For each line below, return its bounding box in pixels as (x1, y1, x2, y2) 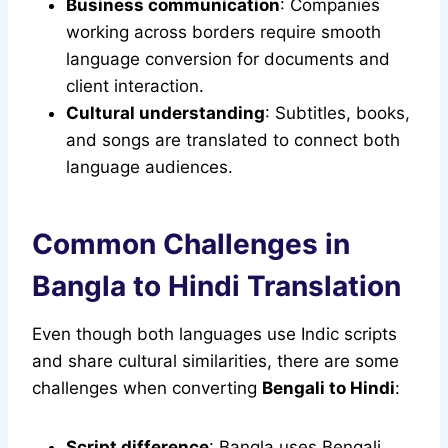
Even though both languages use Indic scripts (32, 324, 397, 345)
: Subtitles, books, (265, 103, 410, 124)
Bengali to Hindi (262, 378, 395, 399)
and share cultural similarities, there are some (32, 351, 399, 372)
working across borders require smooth (66, 22, 381, 43)
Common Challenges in (32, 227, 350, 262)
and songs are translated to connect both (66, 130, 400, 151)
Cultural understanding (66, 103, 265, 124)
